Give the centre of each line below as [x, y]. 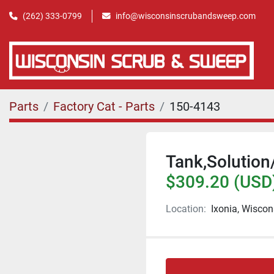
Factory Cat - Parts [104, 106]
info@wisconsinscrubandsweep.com [186, 16]
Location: [186, 209]
